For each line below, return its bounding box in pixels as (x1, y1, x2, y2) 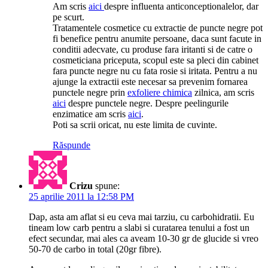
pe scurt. (53, 12, 84, 23)
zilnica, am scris (192, 87, 254, 98)
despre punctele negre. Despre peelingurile (66, 98, 229, 109)
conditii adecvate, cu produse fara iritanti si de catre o (53, 44, 252, 55)
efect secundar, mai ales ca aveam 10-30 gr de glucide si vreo (29, 233, 258, 244)
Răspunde (53, 140, 90, 151)
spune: (95, 181, 120, 191)
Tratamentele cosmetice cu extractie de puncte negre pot (53, 23, 263, 33)
